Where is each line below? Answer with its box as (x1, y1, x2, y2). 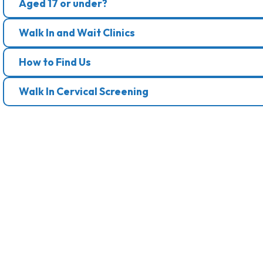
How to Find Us (18, 55, 91, 69)
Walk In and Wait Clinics (18, 26, 135, 39)
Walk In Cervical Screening (18, 85, 149, 98)
